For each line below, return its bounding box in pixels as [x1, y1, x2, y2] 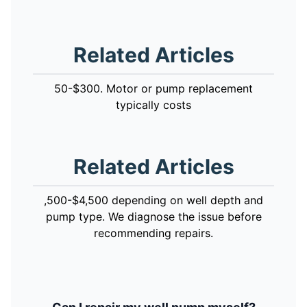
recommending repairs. [94, 225, 213, 240]
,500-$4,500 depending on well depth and [44, 193, 263, 207]
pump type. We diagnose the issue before [45, 209, 262, 223]
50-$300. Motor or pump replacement [54, 81, 253, 95]
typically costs [116, 97, 191, 112]
